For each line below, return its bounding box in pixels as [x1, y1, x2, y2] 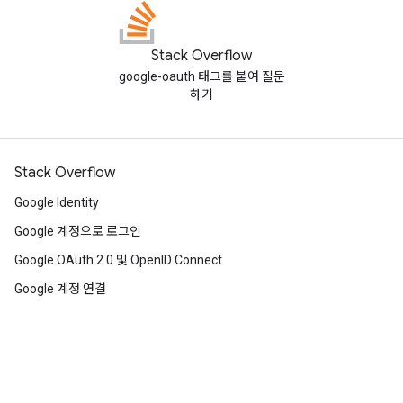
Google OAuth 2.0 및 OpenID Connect [14, 253, 222, 267]
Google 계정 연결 [14, 282, 106, 296]
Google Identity [14, 195, 99, 210]
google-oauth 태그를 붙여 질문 [118, 69, 285, 84]
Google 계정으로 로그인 [14, 224, 141, 238]
